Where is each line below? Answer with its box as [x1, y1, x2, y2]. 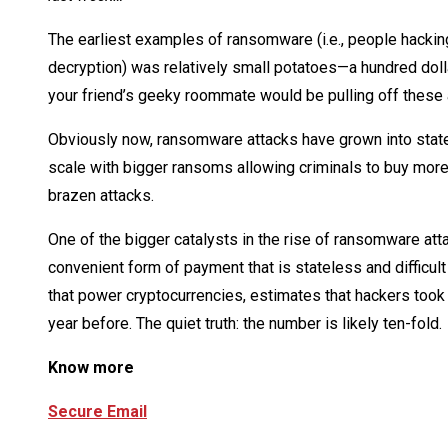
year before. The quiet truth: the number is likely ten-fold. [48, 314, 442, 334]
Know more [48, 358, 134, 378]
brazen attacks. [48, 186, 154, 206]
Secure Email [48, 402, 147, 422]
